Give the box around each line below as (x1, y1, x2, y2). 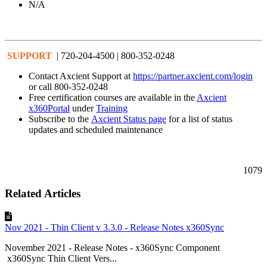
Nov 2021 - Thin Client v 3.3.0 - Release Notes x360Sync (5, 222, 224, 232)
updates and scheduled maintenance (29, 125, 163, 135)
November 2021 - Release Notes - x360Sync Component (5, 242, 229, 253)
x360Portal (29, 103, 70, 114)
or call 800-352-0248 (29, 82, 108, 92)
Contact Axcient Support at (29, 71, 133, 82)
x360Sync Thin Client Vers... (5, 253, 117, 263)
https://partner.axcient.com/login (133, 71, 253, 82)
